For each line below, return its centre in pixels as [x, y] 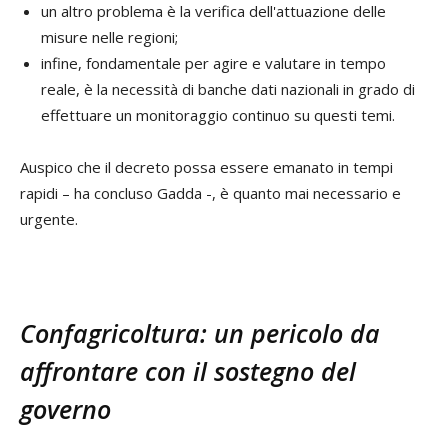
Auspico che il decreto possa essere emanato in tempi [206, 166]
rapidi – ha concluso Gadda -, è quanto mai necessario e [210, 192]
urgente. [49, 218]
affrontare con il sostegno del [188, 370]
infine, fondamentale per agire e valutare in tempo [213, 62]
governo [65, 408]
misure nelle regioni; [109, 36]
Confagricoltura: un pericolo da [200, 332]
